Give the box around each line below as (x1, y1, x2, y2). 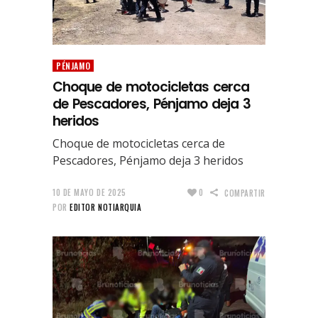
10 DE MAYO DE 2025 (53, 186, 126, 198)
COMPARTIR (224, 187, 265, 199)
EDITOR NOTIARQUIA (70, 201, 142, 213)
